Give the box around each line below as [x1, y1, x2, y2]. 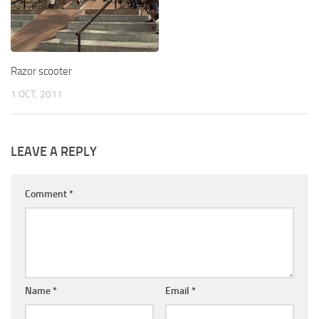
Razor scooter [11, 64, 72, 78]
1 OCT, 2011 [11, 88, 63, 100]
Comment [25, 188, 69, 201]
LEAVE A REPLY [11, 144, 97, 160]
